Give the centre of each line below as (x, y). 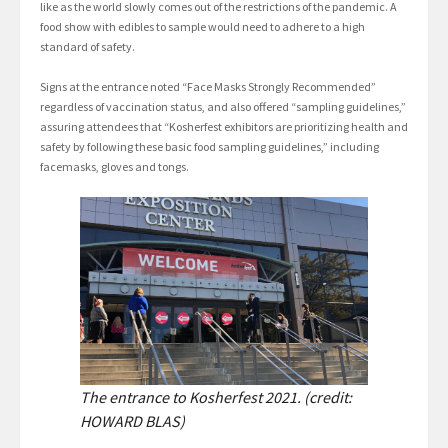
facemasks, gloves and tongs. (114, 166)
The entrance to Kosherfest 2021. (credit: (216, 396)
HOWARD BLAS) (132, 420)
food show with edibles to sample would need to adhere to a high (202, 26)
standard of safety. (87, 46)
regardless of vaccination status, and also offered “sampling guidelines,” (223, 106)
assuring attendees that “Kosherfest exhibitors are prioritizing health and (224, 126)
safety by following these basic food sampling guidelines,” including (209, 146)
